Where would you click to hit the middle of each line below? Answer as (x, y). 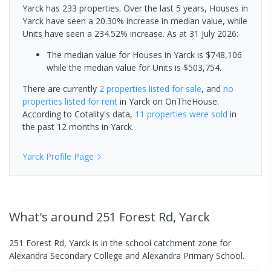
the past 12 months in (67, 126)
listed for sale (174, 88)
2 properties (123, 88)
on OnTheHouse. (184, 101)
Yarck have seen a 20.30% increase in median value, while (135, 21)
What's (30, 217)
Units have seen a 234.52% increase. (95, 33)
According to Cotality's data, (79, 114)
